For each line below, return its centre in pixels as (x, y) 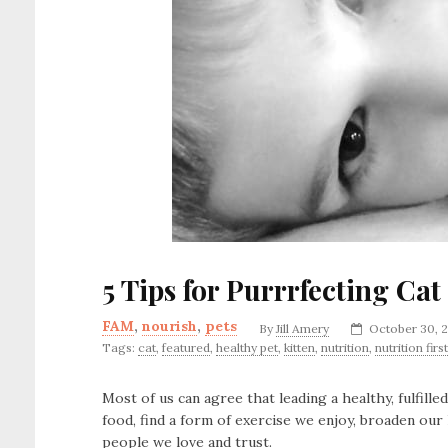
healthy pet (247, 347)
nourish (169, 326)
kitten (299, 347)
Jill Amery (302, 328)
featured (186, 347)
